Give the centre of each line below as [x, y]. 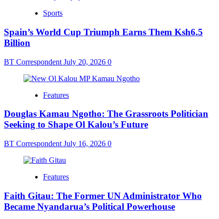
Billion [17, 43]
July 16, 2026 [86, 143]
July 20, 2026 [86, 62]
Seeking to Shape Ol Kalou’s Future [76, 125]
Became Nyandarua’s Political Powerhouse [89, 206]
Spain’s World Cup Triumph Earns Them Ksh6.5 [103, 32]
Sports [53, 13]
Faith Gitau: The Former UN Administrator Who [103, 196]
